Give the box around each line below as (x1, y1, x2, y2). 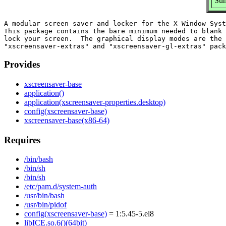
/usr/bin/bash (24, 191, 65, 200)
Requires (4, 134, 40, 145)
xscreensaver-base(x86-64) (24, 116, 109, 125)
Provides (4, 59, 40, 70)
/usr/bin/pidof (24, 200, 67, 209)
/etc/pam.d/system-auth (24, 182, 97, 191)
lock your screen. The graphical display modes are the (4, 34, 222, 42)
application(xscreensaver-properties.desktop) (24, 98, 165, 107)
